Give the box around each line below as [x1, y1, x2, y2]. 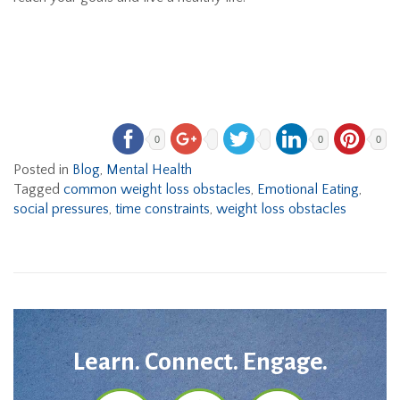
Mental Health [106, 162, 192, 179]
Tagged [13, 181, 63, 198]
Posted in [13, 162, 72, 179]
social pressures [13, 201, 109, 218]
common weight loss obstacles [63, 181, 251, 198]
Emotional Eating [257, 181, 359, 198]
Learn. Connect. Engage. [72, 348, 328, 376]
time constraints [115, 201, 210, 218]
